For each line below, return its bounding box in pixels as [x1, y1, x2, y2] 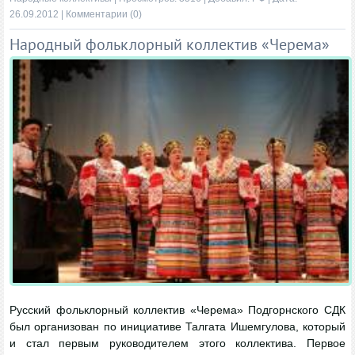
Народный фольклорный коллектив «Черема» [10, 34, 330, 55]
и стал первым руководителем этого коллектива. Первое [10, 336, 345, 349]
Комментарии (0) [66, 8, 142, 20]
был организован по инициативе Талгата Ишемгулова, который [10, 319, 345, 333]
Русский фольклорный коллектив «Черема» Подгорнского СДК [10, 303, 345, 316]
